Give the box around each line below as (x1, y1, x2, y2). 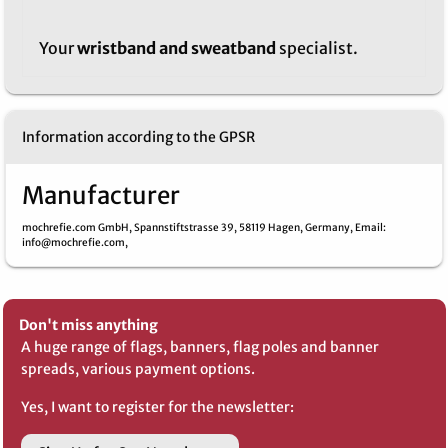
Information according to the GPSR (22, 128, 255, 147)
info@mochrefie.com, (22, 236, 128, 250)
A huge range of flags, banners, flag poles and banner (21, 338, 379, 357)
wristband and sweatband (77, 38, 276, 59)
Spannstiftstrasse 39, (134, 221, 239, 235)
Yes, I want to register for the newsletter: (21, 398, 294, 417)
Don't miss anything (18, 316, 158, 335)
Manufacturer (22, 180, 180, 212)
